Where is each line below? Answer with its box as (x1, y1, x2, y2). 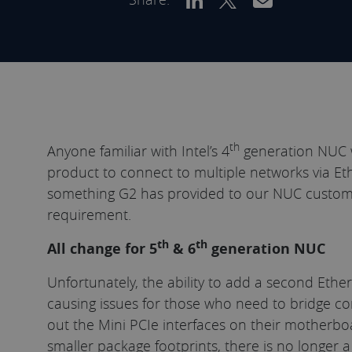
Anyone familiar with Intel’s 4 (47, 141, 229, 160)
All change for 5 (47, 238, 157, 258)
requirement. (47, 204, 131, 224)
